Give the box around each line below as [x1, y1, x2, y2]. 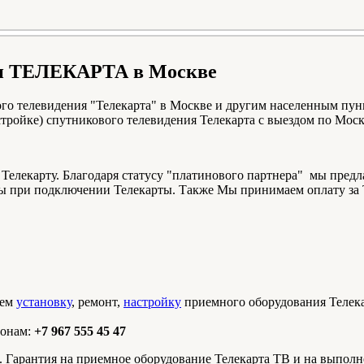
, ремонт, [71, 295, 123, 310]
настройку [123, 295, 181, 310]
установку [16, 295, 71, 310]
